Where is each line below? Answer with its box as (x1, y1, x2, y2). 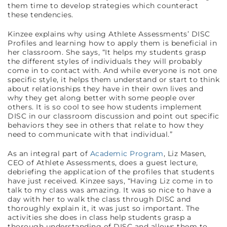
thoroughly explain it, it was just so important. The (8, 204, 199, 213)
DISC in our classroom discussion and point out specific (8, 111, 219, 121)
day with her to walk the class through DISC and (8, 195, 191, 204)
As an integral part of (8, 149, 90, 159)
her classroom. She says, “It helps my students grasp (8, 48, 206, 57)
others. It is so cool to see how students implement (8, 102, 202, 112)
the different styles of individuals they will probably (8, 57, 202, 66)
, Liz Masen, (163, 149, 206, 159)
